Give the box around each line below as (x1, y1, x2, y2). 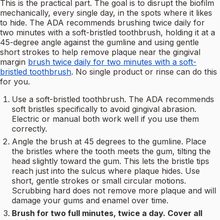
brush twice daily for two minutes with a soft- (28, 57, 196, 67)
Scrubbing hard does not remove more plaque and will (12, 186, 216, 196)
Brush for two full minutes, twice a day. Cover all (12, 208, 202, 219)
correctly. (12, 124, 47, 134)
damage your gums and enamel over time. (12, 195, 168, 206)
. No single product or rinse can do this (71, 67, 217, 77)
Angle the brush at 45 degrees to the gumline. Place (12, 137, 206, 147)
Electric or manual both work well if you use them (12, 114, 199, 124)
